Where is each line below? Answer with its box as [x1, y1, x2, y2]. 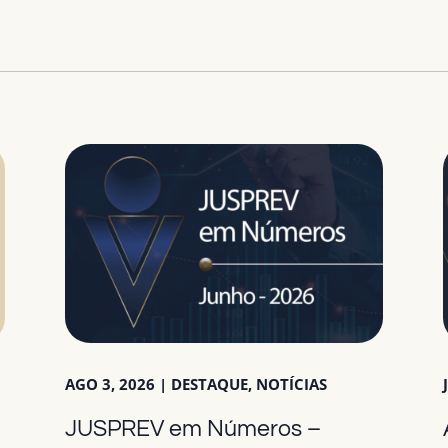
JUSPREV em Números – [64, 417, 321, 442]
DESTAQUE [170, 374, 248, 395]
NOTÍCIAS [255, 374, 327, 395]
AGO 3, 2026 [64, 374, 155, 395]
